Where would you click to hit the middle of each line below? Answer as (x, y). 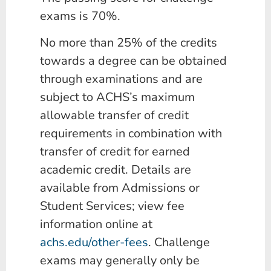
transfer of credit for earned (115, 152)
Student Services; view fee (112, 206)
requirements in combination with (131, 134)
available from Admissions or (120, 188)
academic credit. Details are (116, 170)
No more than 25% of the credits (129, 43)
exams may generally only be (120, 261)
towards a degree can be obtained (133, 61)
